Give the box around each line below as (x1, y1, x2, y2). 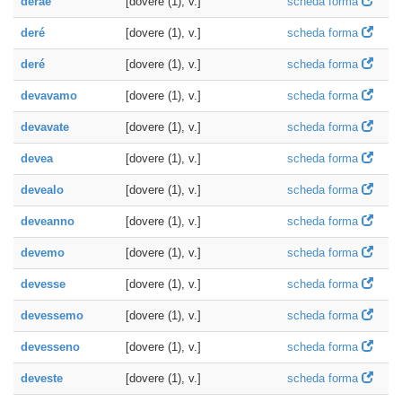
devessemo (21, 309, 83, 322)
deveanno (21, 214, 74, 228)
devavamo (21, 89, 77, 102)
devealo (21, 183, 64, 197)
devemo (21, 246, 65, 259)
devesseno (21, 340, 80, 354)
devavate (21, 120, 69, 134)
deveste (21, 371, 63, 385)
